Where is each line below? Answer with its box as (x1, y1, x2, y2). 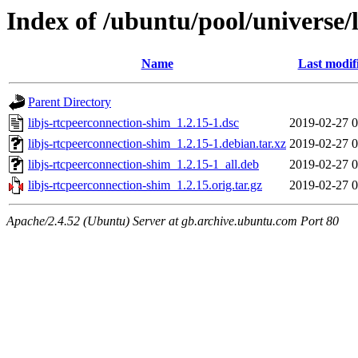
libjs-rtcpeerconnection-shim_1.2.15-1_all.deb (28, 157, 259, 172)
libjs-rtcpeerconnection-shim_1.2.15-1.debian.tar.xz (28, 137, 286, 151)
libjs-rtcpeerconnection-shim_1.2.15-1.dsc (28, 116, 239, 130)
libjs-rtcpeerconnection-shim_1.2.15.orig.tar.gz (28, 178, 262, 193)
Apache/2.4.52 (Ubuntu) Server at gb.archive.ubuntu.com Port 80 (6, 214, 339, 229)
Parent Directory (28, 95, 111, 109)
